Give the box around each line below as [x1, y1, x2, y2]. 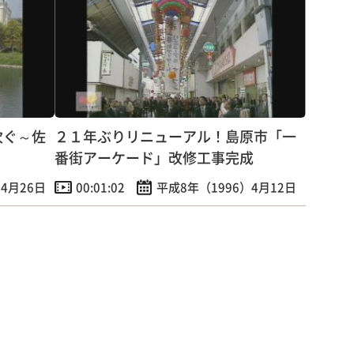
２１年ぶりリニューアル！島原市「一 [55, 126, 297, 147]
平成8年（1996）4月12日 [156, 179, 297, 196]
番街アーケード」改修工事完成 [55, 147, 254, 168]
